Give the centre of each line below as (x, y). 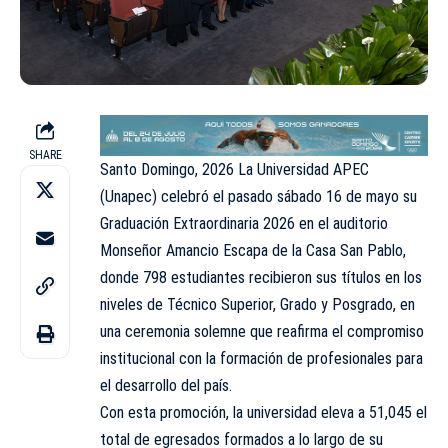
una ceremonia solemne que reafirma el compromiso (262, 331)
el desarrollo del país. (166, 385)
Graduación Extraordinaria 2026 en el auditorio (244, 223)
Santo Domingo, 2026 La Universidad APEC (234, 169)
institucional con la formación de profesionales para (261, 358)
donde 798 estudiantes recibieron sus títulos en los (261, 277)
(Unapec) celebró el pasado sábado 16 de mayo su (258, 196)
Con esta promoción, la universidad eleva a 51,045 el (263, 412)
